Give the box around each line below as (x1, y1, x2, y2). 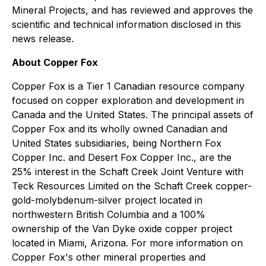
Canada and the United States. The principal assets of (12, 109, 254, 121)
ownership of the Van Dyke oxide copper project (12, 223, 232, 235)
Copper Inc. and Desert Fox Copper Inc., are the (12, 151, 232, 163)
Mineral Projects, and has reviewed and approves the (12, 4, 253, 16)
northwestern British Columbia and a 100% (12, 208, 205, 220)
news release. (12, 33, 74, 45)
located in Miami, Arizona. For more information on (12, 237, 243, 249)
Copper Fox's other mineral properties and (12, 251, 205, 263)
